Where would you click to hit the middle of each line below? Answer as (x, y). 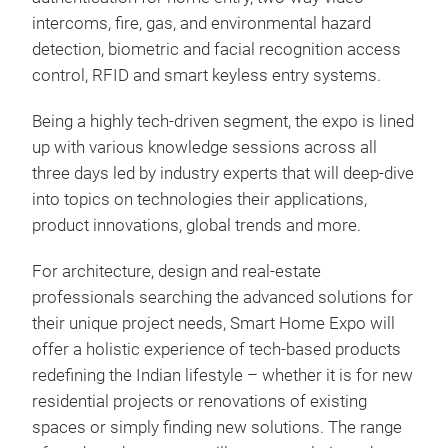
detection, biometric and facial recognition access (216, 49)
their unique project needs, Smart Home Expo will (213, 323)
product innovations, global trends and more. (196, 225)
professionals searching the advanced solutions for (222, 297)
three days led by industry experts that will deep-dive (223, 173)
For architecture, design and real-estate (176, 271)
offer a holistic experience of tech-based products (216, 349)
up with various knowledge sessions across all (204, 147)
